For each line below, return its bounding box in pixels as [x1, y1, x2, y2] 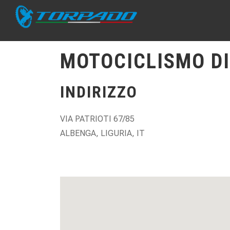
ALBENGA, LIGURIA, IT [60, 128, 145, 138]
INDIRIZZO [60, 82, 138, 102]
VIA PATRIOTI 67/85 [60, 114, 135, 124]
